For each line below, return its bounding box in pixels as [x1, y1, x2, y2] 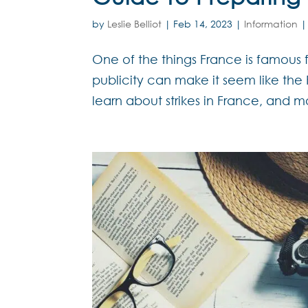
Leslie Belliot [107, 17, 162, 31]
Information [244, 17, 298, 31]
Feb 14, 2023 [173, 17, 233, 31]
